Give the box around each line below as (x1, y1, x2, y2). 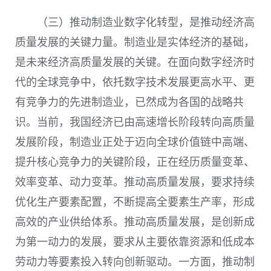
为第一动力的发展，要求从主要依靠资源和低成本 (15, 236, 255, 249)
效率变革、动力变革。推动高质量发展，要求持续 (15, 176, 255, 189)
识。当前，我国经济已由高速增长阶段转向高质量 (15, 116, 255, 129)
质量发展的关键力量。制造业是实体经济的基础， (15, 36, 255, 49)
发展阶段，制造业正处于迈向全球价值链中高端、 (15, 136, 255, 149)
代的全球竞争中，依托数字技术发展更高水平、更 (15, 76, 255, 89)
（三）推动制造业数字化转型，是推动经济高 (37, 16, 255, 29)
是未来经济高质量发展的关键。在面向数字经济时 (15, 56, 255, 69)
